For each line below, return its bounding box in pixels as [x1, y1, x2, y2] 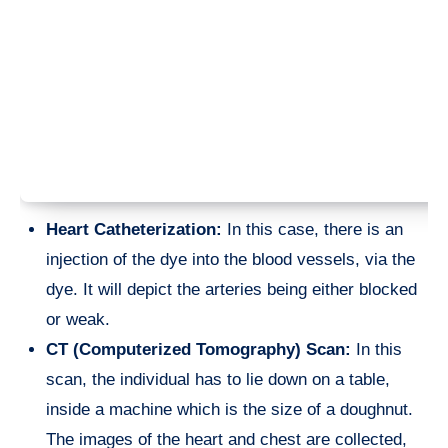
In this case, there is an [222, 220, 403, 240]
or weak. [46, 310, 110, 330]
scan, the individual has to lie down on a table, [46, 370, 390, 390]
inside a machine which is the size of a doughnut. [46, 400, 413, 420]
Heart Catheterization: [46, 220, 222, 240]
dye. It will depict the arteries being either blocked [46, 280, 417, 300]
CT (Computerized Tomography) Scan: [46, 340, 351, 360]
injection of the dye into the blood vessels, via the [46, 250, 415, 270]
